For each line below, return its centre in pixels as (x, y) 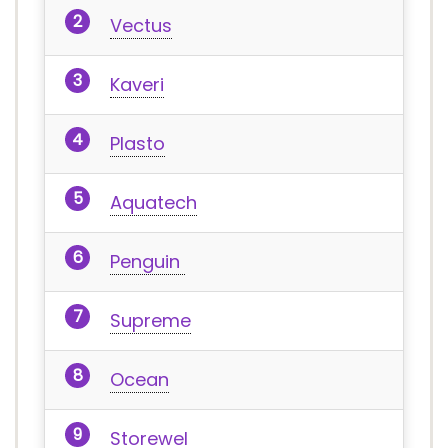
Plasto (137, 143)
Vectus (141, 25)
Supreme (150, 320)
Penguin (147, 261)
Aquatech (153, 202)
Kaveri (137, 84)
